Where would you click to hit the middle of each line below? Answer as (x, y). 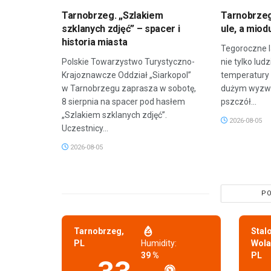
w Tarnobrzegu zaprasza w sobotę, (129, 89)
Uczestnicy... (85, 129)
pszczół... (239, 102)
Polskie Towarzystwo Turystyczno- (128, 62)
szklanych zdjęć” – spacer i (121, 29)
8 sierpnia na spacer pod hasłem (123, 102)
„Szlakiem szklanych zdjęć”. (114, 115)
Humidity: (159, 243)
